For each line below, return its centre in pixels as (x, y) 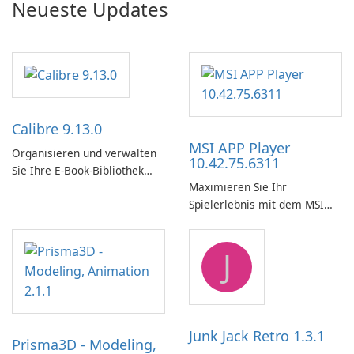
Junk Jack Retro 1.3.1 (257, 336)
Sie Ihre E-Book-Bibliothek (78, 171)
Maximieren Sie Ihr (238, 187)
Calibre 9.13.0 (57, 129)
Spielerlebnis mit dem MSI (256, 204)
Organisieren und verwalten (84, 153)
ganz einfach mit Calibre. (76, 188)
